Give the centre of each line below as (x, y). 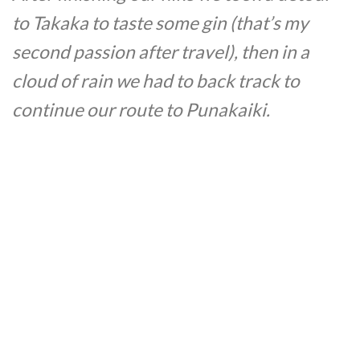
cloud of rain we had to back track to (156, 81)
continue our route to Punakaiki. (141, 110)
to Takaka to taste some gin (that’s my (160, 23)
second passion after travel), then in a (161, 52)
